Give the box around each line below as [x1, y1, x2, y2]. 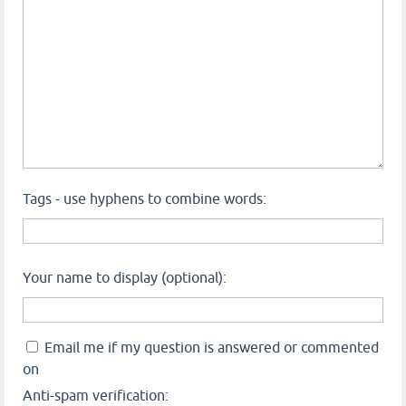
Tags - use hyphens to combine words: [23, 190, 266, 207]
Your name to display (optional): [23, 269, 227, 285]
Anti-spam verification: [23, 387, 169, 403]
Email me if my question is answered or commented [44, 339, 379, 355]
